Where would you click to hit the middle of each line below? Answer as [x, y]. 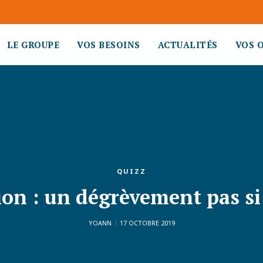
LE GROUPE [33, 45]
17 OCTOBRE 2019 [147, 223]
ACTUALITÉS [188, 45]
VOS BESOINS [109, 45]
